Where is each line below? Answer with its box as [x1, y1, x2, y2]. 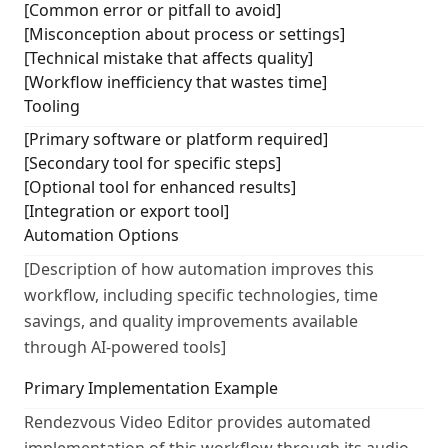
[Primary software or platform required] [24, 128, 328, 150]
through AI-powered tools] [24, 336, 226, 358]
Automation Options [24, 224, 179, 246]
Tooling [24, 95, 80, 117]
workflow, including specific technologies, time [24, 284, 378, 306]
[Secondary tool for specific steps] [24, 152, 281, 174]
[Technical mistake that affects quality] [24, 47, 313, 69]
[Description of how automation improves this [24, 258, 374, 280]
